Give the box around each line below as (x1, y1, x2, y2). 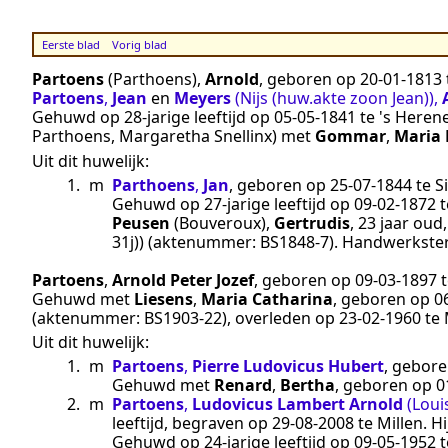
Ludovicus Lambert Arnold (192, 393, 403, 416)
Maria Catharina (201, 287, 333, 310)
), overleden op (222, 306, 339, 329)
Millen (377, 412, 423, 435)
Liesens (134, 287, 193, 310)
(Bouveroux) (174, 211, 266, 234)
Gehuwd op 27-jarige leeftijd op (112, 192, 354, 215)
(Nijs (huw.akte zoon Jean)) (235, 87, 434, 110)
